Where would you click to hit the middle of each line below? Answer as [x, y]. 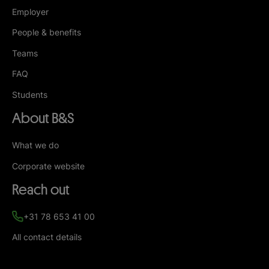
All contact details [47, 237]
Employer [30, 11]
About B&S [43, 118]
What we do [35, 145]
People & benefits [47, 32]
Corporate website [48, 166]
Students [30, 94]
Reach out [41, 190]
